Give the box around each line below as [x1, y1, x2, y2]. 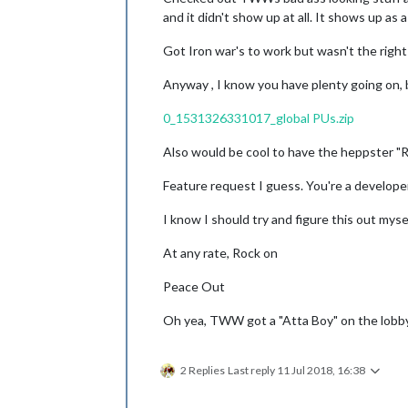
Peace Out [163, 278, 225, 294]
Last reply [228, 362, 277, 377]
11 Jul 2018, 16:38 [277, 362, 365, 377]
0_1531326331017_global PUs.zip [163, 109, 354, 126]
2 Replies [180, 362, 225, 377]
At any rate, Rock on [163, 244, 278, 260]
